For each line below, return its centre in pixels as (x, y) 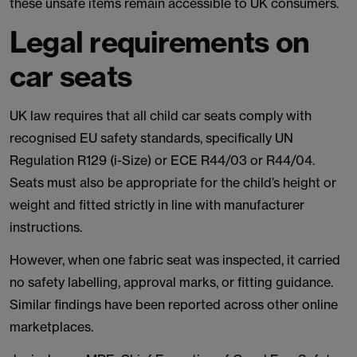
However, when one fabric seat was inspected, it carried (175, 260)
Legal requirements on (160, 42)
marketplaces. (51, 327)
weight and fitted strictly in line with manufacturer (157, 205)
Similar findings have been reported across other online (174, 304)
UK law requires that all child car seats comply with (161, 116)
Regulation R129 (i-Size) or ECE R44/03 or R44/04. (162, 160)
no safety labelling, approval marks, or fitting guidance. (171, 282)
